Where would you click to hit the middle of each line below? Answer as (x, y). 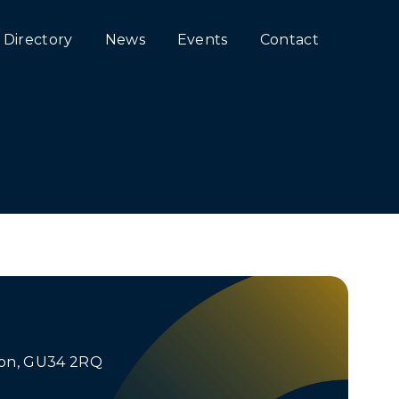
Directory (38, 40)
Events (202, 40)
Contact (289, 40)
